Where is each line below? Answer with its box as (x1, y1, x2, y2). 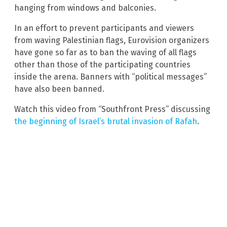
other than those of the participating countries (14, 59, 191, 69)
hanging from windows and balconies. (14, 3, 156, 13)
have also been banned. (14, 84, 104, 94)
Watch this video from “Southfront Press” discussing (14, 104, 210, 114)
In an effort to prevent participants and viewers (14, 23, 194, 33)
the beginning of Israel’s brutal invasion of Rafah (14, 116, 197, 126)
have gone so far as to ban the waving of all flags (14, 47, 197, 57)
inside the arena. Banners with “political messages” (14, 71, 207, 82)
